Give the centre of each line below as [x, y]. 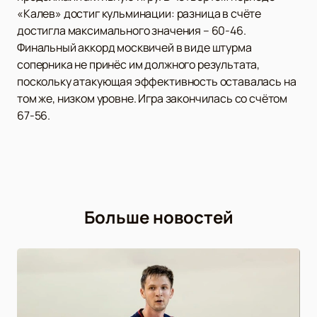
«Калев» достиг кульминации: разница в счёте [139, 13]
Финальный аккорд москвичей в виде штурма [134, 47]
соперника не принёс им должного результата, [139, 64]
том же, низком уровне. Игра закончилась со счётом [152, 98]
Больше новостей [158, 217]
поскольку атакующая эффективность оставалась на [157, 81]
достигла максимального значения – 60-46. [132, 30]
